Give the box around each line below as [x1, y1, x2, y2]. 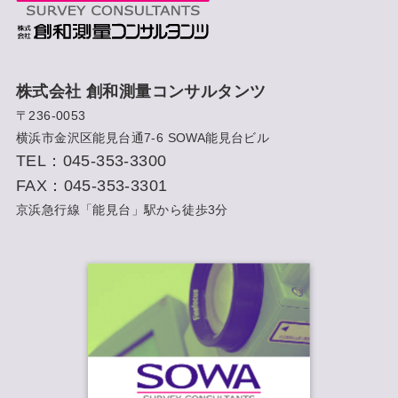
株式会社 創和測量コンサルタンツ [15, 82, 267, 100]
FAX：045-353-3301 [15, 176, 168, 195]
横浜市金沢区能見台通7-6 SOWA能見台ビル [15, 130, 270, 145]
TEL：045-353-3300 [15, 151, 167, 170]
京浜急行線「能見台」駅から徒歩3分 [15, 202, 228, 217]
